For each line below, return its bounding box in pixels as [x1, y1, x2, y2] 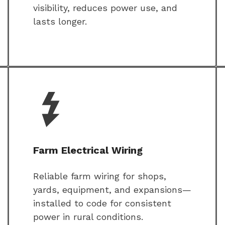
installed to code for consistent [33, 198, 171, 209]
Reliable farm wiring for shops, [33, 171, 166, 182]
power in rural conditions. [33, 211, 143, 222]
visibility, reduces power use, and [33, 3, 177, 14]
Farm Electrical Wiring [33, 144, 143, 157]
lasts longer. [33, 16, 87, 27]
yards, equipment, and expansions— [33, 184, 191, 195]
